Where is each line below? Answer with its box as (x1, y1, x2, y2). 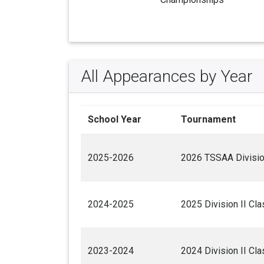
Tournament (181, 114, 236, 126)
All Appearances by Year (81, 67, 253, 87)
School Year (88, 114, 141, 126)
